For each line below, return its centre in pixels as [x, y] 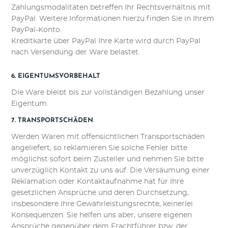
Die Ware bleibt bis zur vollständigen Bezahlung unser [108, 93]
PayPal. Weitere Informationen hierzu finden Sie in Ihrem [113, 19]
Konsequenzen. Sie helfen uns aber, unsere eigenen [102, 215]
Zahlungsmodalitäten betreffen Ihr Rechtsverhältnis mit [111, 8]
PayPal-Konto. [37, 30]
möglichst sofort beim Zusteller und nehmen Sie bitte [108, 159]
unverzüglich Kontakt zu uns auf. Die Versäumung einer [111, 170]
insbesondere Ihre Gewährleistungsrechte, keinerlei [102, 204]
